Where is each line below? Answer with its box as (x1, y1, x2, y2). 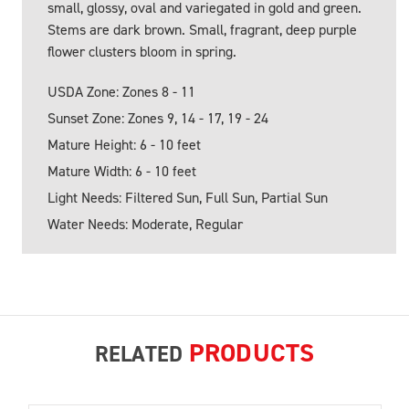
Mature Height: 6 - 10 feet (47, 135, 201, 155)
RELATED (94, 340, 189, 370)
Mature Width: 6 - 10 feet (47, 162, 196, 182)
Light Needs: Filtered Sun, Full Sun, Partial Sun (47, 188, 328, 208)
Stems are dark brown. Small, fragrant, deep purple (47, 20, 357, 40)
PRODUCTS (188, 336, 315, 371)
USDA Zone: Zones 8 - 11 (47, 82, 195, 102)
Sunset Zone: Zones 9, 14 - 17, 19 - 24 (47, 109, 268, 129)
